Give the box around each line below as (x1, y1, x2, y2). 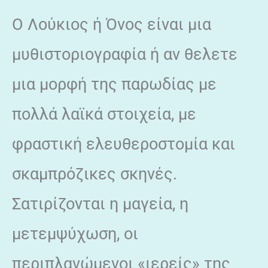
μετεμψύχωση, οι (12, 224, 138, 243)
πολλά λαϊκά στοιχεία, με (12, 104, 196, 124)
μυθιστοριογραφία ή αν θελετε (12, 44, 237, 64)
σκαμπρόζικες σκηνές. (12, 164, 177, 184)
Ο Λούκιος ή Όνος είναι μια (12, 14, 211, 34)
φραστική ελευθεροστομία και (12, 134, 235, 154)
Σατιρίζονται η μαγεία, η (12, 194, 188, 214)
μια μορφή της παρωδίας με (12, 74, 217, 94)
